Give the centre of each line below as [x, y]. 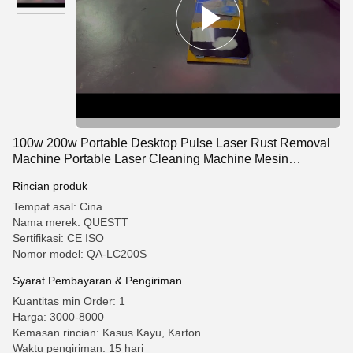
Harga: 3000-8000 [58, 317]
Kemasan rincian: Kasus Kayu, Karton [107, 333]
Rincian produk [50, 186]
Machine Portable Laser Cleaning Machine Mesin [150, 159]
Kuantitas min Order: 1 [69, 301]
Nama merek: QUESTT [71, 222]
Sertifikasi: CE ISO [58, 238]
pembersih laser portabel [82, 175]
